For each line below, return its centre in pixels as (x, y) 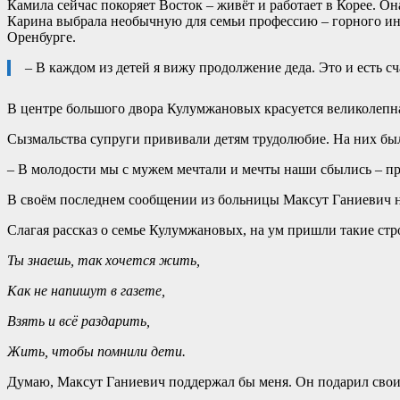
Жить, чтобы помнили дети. (96, 351)
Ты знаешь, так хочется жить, (104, 260)
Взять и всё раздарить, (79, 321)
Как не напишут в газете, (86, 290)
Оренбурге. (42, 37)
